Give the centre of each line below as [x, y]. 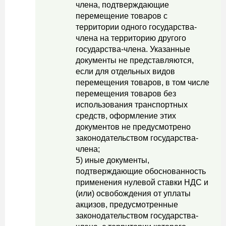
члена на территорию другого [131, 38]
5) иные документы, [112, 160]
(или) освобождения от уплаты [133, 193]
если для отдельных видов [125, 71]
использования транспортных [132, 105]
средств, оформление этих [126, 116]
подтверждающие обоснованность [141, 171]
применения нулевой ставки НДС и [142, 182]
